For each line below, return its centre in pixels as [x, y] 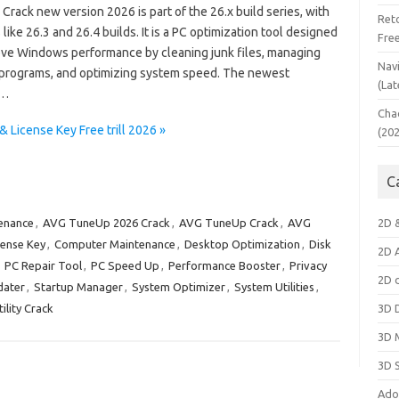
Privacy [308, 265]
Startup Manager [78, 287]
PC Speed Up [125, 265]
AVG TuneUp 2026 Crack [106, 223]
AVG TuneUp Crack [228, 223]
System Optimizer [178, 287]
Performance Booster [224, 265]
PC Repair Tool [43, 265]
